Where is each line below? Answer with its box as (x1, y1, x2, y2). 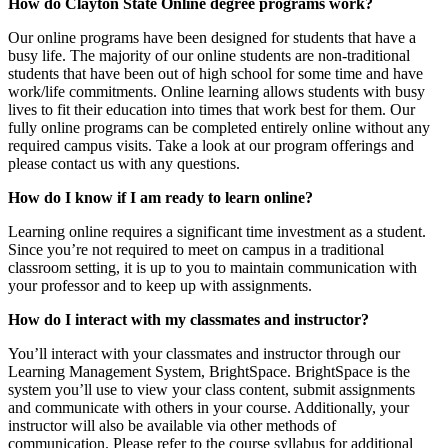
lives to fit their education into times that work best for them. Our (8, 101, 415, 119)
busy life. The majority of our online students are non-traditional (8, 47, 410, 65)
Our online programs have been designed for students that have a (8, 29, 416, 47)
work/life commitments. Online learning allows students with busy (8, 83, 425, 101)
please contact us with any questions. (8, 155, 240, 173)
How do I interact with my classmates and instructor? (8, 311, 369, 329)
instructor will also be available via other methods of (8, 417, 336, 435)
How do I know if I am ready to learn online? (8, 189, 313, 207)
